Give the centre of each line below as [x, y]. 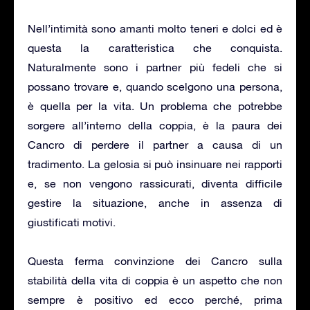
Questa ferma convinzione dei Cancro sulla [155, 261]
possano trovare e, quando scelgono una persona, [155, 86]
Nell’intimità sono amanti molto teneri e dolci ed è [155, 28]
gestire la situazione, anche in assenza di [155, 202]
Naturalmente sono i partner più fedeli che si [155, 67]
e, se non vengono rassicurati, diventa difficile [155, 183]
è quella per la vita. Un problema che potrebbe [155, 106]
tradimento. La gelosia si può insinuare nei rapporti [155, 164]
